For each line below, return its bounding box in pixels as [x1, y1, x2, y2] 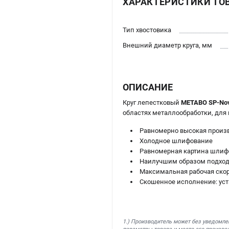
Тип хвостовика [123, 26, 171, 34]
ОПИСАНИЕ [123, 82, 173, 93]
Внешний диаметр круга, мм [123, 41, 212, 50]
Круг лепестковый [123, 99, 181, 107]
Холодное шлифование [140, 137, 213, 145]
